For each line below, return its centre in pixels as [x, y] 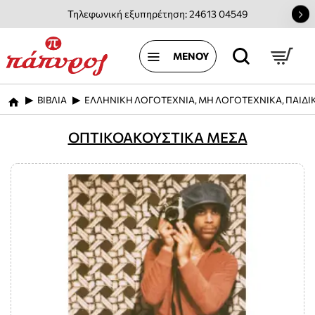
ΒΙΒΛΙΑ [52, 100]
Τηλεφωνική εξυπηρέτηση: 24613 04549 [157, 14]
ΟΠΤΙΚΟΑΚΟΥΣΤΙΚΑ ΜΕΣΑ [157, 137]
